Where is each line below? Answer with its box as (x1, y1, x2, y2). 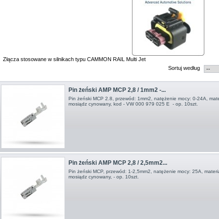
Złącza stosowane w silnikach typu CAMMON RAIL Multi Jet (3, 56, 146, 63)
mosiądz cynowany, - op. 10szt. (68, 174, 139, 179)
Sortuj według (168, 65, 200, 71)
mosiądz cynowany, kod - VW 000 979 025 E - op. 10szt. (68, 101, 198, 107)
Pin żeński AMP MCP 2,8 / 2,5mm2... (68, 159, 167, 166)
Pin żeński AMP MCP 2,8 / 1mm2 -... (68, 87, 166, 94)
